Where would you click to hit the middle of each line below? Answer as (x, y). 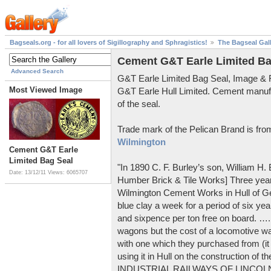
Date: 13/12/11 (28, 173)
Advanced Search (37, 71)
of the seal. (139, 103)
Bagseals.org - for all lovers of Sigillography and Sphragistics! (109, 43)
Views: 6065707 (68, 173)
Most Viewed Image (46, 90)
